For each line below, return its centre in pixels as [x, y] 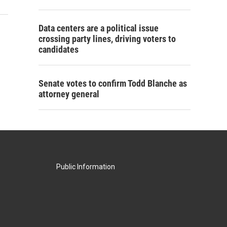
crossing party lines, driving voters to [107, 39]
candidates [59, 49]
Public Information [85, 167]
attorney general [69, 94]
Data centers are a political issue [99, 28]
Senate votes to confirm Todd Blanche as [113, 83]
